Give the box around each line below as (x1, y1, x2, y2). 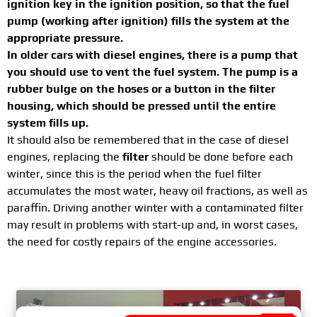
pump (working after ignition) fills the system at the (7, 14, 289, 28)
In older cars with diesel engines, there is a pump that (7, 48, 298, 62)
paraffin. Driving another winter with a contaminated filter (7, 201, 304, 215)
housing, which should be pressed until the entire (7, 99, 276, 113)
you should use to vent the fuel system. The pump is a (7, 65, 298, 79)
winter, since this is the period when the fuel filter (7, 167, 262, 181)
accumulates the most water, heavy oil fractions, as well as (7, 184, 308, 198)
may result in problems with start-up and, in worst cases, (7, 218, 298, 232)
